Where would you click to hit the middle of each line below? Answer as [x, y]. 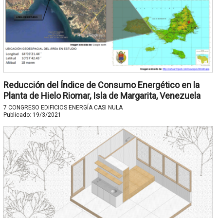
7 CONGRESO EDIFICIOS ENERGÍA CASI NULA [63, 108]
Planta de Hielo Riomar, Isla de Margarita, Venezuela [102, 96]
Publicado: [18, 115]
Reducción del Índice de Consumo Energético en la [101, 85]
